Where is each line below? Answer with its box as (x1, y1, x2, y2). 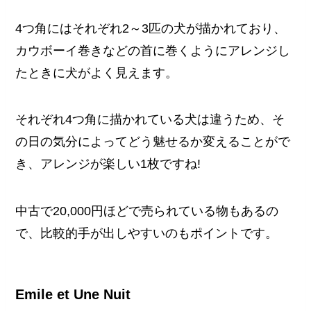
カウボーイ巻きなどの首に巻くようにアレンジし (15, 43, 291, 58)
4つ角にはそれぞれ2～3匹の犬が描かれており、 (15, 21, 287, 35)
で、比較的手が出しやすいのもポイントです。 (15, 226, 278, 241)
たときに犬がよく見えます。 (15, 65, 178, 80)
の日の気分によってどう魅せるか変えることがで (15, 135, 291, 149)
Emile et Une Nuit (15, 287, 131, 303)
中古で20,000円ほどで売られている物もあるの (15, 204, 279, 219)
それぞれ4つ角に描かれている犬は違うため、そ (15, 112, 285, 127)
